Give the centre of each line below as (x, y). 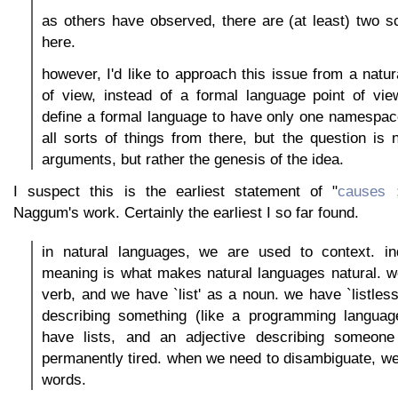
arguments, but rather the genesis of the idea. (193, 159)
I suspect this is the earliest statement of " (176, 191)
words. (64, 379)
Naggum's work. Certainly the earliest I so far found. (186, 212)
